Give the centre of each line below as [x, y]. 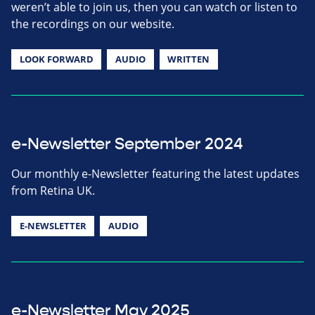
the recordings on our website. [93, 24]
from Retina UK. [53, 190]
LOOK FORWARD [56, 59]
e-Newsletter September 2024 [127, 144]
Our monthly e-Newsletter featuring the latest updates [155, 173]
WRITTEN [189, 59]
